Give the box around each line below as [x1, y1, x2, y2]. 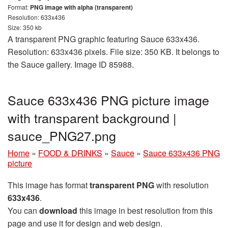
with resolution [154, 179, 209, 191]
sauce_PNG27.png [8, 126, 116, 145]
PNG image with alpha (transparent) [30, 2, 133, 12]
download [39, 204, 77, 216]
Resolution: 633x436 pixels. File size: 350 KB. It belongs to [8, 45, 219, 58]
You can [8, 204, 39, 216]
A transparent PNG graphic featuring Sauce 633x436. [8, 33, 199, 45]
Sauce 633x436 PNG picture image [8, 90, 209, 109]
